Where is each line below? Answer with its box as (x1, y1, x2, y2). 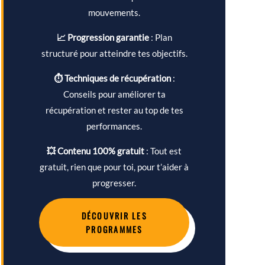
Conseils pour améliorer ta (63, 89, 166, 100)
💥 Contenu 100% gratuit (47, 146, 145, 157)
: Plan (148, 32, 172, 43)
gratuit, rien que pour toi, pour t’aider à (40, 161, 189, 173)
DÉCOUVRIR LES (81, 209, 147, 222)
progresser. (92, 177, 137, 189)
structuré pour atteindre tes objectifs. (41, 48, 188, 59)
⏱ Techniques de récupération (53, 73, 173, 84)
